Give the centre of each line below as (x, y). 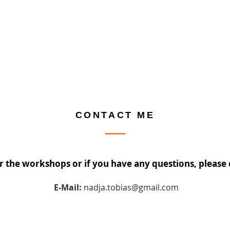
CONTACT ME (115, 115)
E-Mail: (68, 187)
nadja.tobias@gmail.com (131, 187)
